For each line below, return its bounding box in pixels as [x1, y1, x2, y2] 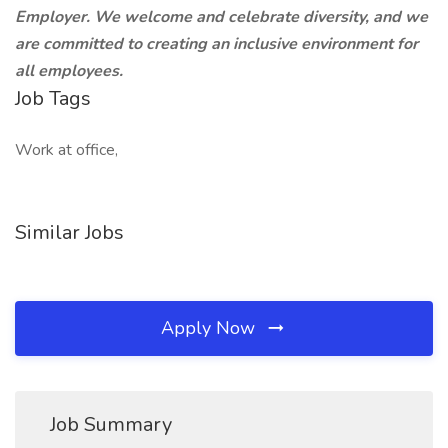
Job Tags [15, 85, 91, 112]
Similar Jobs [15, 219, 124, 246]
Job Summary [50, 411, 172, 438]
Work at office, [15, 139, 118, 161]
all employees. [15, 60, 123, 82]
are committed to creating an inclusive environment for [15, 33, 418, 55]
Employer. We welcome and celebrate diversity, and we [15, 6, 428, 28]
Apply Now [161, 316, 260, 340]
